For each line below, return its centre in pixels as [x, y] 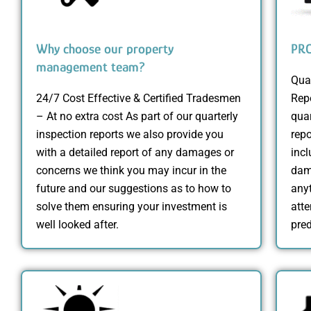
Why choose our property [105, 48]
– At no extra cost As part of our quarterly [137, 116]
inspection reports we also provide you [130, 134]
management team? [91, 66]
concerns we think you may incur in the [131, 170]
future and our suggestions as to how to [134, 188]
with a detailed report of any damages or [135, 152]
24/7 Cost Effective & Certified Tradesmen [138, 98]
